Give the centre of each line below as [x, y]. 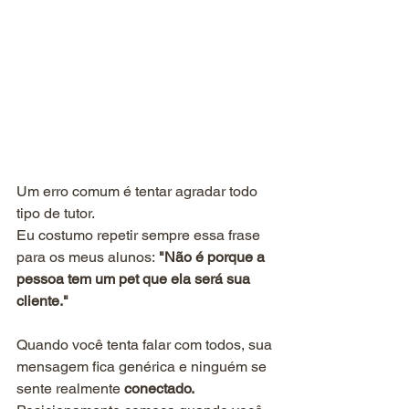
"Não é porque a [212, 257]
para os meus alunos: [86, 257]
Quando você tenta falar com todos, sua [146, 345]
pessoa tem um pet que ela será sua [135, 279]
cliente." [42, 301]
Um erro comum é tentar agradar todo [139, 192]
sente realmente [70, 389]
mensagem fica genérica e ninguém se [143, 367]
